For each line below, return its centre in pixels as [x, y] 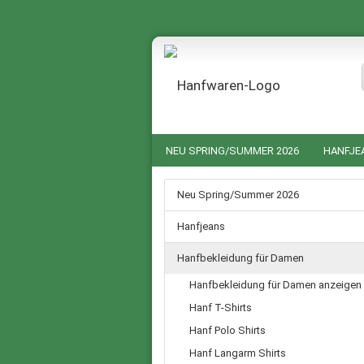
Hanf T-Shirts [221, 308]
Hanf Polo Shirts [227, 330]
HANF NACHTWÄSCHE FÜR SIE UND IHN [261, 183]
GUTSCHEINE [198, 216]
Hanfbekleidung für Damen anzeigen [275, 285]
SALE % [272, 216]
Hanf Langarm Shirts [238, 353]
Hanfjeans [201, 226]
